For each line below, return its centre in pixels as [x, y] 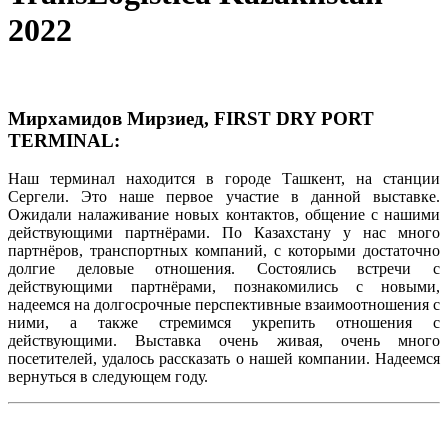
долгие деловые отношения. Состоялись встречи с [224, 269]
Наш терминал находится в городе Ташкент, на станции [224, 179]
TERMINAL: [64, 140]
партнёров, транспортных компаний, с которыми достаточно [224, 251]
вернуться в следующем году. [108, 377]
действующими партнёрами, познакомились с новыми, [224, 287]
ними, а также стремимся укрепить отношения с [224, 323]
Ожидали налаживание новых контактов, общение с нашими [224, 215]
